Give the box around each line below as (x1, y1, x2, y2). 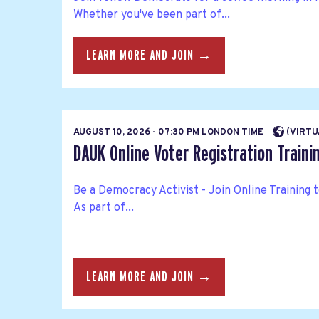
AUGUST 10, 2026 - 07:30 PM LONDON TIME (73, 126, 266, 138)
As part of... (73, 200, 134, 215)
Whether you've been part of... (73, 8, 230, 23)
